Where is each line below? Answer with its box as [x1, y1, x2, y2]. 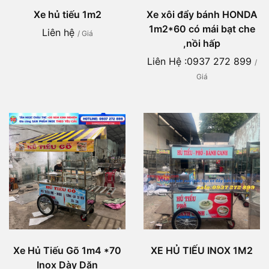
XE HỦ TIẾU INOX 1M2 [151, 244, 253, 257]
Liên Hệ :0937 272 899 [147, 55, 255, 68]
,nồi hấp [183, 37, 220, 50]
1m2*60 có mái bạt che [148, 23, 255, 35]
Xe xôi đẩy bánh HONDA [146, 8, 258, 21]
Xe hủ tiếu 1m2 [33, 8, 101, 21]
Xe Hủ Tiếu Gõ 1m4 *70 [13, 244, 121, 257]
